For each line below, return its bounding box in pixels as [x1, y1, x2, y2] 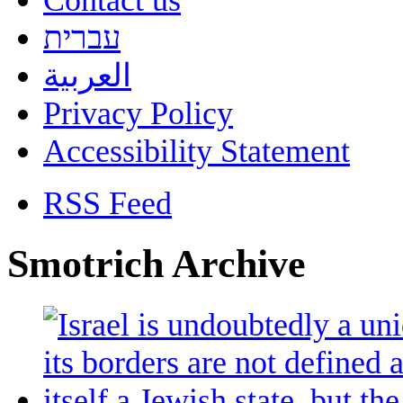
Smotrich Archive [7, 242, 306, 286]
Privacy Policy [43, 95, 233, 131]
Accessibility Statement [43, 133, 350, 169]
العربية [43, 58, 131, 94]
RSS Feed [43, 185, 172, 221]
